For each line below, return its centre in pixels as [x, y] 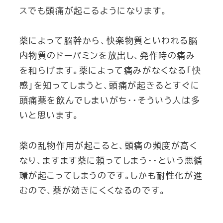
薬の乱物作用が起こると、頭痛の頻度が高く [108, 145]
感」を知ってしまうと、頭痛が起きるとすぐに [110, 86]
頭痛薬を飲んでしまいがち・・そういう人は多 [110, 101]
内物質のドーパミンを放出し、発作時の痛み [107, 56]
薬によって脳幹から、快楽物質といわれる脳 [109, 41]
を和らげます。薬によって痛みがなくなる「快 [110, 71]
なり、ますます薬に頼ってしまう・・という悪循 [111, 160]
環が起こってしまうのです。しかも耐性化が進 [111, 175]
